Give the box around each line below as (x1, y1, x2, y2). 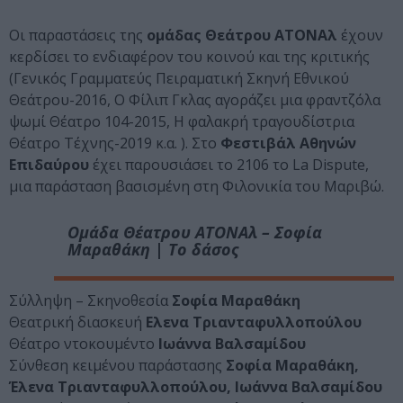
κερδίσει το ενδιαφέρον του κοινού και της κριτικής (9, 47, 370, 67)
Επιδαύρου (9, 155, 89, 175)
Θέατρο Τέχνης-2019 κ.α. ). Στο (9, 133, 217, 154)
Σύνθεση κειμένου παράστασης (9, 355, 222, 376)
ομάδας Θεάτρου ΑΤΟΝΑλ (147, 25, 337, 46)
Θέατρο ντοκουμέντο (9, 334, 158, 354)
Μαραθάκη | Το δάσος (67, 238, 238, 261)
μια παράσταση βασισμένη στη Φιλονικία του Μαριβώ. (9, 176, 384, 197)
